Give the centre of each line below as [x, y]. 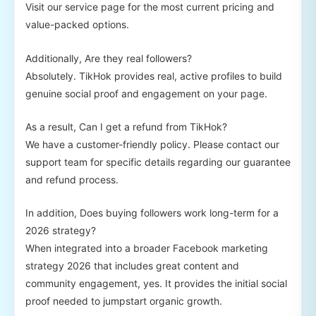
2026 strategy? [61, 231]
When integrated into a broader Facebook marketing [147, 248]
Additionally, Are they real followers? [109, 58]
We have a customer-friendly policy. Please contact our [152, 145]
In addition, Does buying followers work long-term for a [152, 213]
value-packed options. [77, 25]
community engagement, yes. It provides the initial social [156, 284]
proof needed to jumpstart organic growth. [124, 301]
